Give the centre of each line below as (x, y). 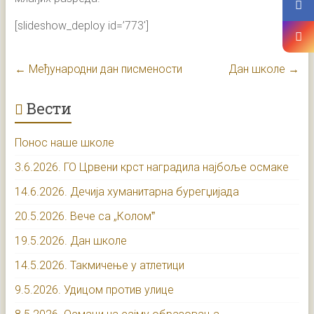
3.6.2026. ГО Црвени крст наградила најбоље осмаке (151, 167)
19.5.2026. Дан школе (70, 240)
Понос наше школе (64, 142)
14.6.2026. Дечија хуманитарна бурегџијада (127, 191)
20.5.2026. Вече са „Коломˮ (84, 216)
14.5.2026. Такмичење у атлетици (99, 265)
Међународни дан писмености (104, 69)
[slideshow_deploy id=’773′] (81, 25)
